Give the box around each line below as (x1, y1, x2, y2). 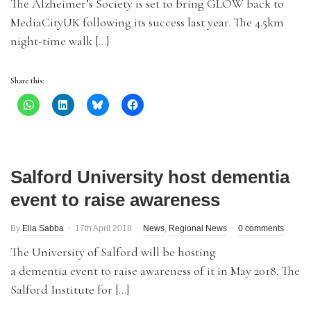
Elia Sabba (22, 224, 64, 233)
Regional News (169, 224, 227, 233)
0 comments (238, 224, 284, 233)
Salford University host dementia (10, 167, 289, 187)
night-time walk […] (10, 33, 110, 49)
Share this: (10, 76, 44, 85)
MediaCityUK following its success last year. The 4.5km (10, 15, 284, 30)
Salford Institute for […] (10, 282, 130, 297)
